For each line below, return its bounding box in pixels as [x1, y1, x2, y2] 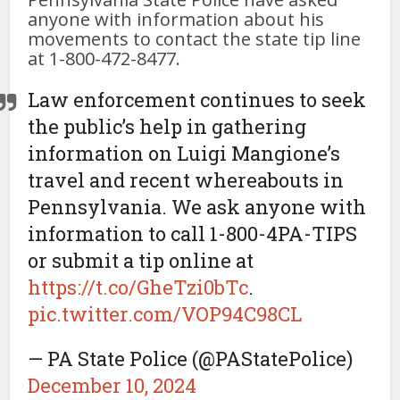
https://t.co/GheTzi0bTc [28, 273, 249, 300]
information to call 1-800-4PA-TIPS [28, 220, 358, 246]
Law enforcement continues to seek [28, 86, 367, 112]
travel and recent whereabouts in [28, 166, 345, 193]
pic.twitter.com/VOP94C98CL [28, 300, 303, 327]
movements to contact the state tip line [28, 26, 362, 51]
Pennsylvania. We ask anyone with [28, 193, 367, 220]
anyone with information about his [28, 6, 325, 31]
